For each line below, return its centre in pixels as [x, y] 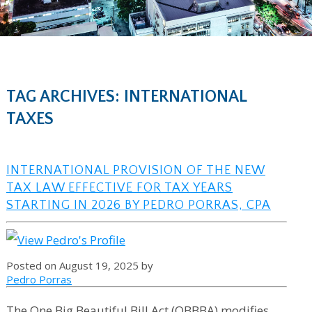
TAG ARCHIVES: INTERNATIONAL [126, 97]
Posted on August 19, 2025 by [79, 265]
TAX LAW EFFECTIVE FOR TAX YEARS [119, 188]
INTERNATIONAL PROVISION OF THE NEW [135, 171]
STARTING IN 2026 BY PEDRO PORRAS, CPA [138, 206]
